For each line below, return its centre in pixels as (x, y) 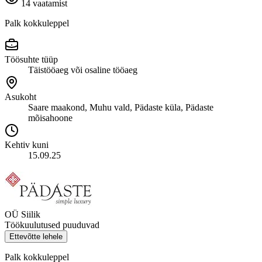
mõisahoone (50, 118)
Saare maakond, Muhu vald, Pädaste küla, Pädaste (121, 107)
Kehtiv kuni (27, 144)
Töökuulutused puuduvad (52, 225)
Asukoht (20, 96)
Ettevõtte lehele (36, 236)
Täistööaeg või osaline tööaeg (83, 70)
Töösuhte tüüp (31, 59)
